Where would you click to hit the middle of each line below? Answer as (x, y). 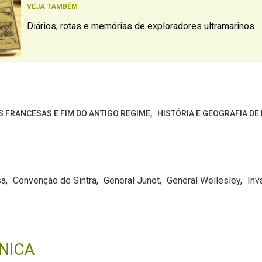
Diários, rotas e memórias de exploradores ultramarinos (140, 26)
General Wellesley (203, 180)
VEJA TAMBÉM (52, 7)
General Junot (131, 180)
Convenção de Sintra (54, 180)
